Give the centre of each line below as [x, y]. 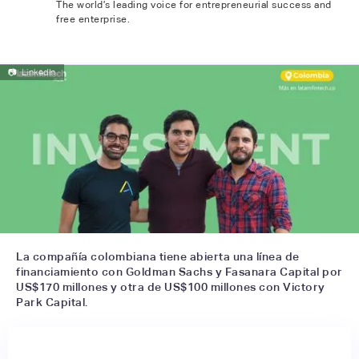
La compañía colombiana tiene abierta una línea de [158, 256]
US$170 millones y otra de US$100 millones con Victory [171, 286]
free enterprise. [93, 19]
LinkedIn [38, 72]
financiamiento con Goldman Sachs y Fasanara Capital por [179, 271]
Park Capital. [52, 302]
